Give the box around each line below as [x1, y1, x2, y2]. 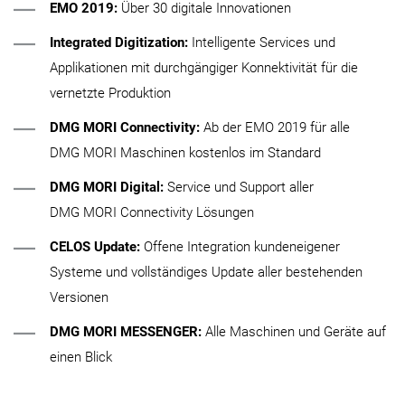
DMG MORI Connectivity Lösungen [50, 204, 254, 221]
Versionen [50, 289, 108, 306]
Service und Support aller [167, 179, 314, 195]
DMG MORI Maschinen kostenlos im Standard [50, 145, 321, 161]
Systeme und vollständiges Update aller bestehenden [50, 264, 363, 280]
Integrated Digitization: [50, 34, 192, 51]
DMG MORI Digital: [50, 179, 167, 195]
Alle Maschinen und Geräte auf [205, 324, 386, 340]
